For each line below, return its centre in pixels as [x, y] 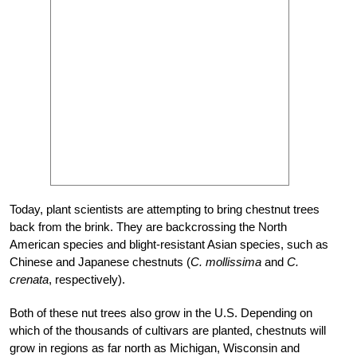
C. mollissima [226, 262]
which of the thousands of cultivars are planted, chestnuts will [168, 331]
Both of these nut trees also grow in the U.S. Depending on [161, 313]
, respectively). [87, 280]
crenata [29, 280]
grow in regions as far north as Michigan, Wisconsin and [155, 348]
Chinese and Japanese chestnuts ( [100, 262]
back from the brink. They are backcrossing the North [148, 227]
